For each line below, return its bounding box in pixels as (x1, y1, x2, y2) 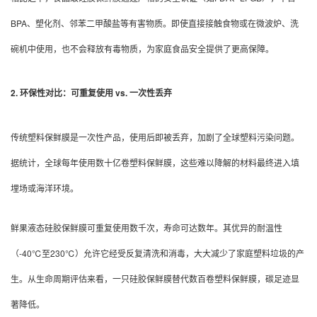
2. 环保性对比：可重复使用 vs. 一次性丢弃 (11, 86, 172, 100)
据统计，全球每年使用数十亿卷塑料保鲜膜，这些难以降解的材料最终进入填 (11, 156, 299, 168)
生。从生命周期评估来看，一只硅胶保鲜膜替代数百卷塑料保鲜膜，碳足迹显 (11, 272, 299, 284)
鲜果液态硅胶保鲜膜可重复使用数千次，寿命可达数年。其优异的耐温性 (11, 221, 282, 234)
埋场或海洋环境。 (11, 181, 79, 194)
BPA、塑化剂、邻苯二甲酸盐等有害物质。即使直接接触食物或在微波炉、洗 (11, 16, 299, 29)
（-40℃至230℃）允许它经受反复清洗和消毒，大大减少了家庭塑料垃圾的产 (11, 246, 304, 259)
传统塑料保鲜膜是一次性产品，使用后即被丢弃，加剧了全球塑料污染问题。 (11, 130, 299, 143)
